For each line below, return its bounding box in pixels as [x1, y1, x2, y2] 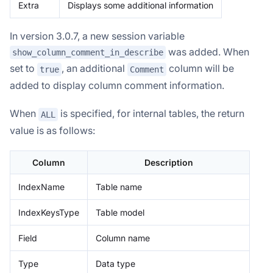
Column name [96, 232, 150, 243]
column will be [166, 62, 234, 75]
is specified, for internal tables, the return [58, 107, 244, 120]
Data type [96, 258, 135, 269]
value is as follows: [10, 124, 95, 136]
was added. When [166, 45, 249, 58]
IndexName [18, 181, 65, 192]
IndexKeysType [18, 207, 79, 218]
